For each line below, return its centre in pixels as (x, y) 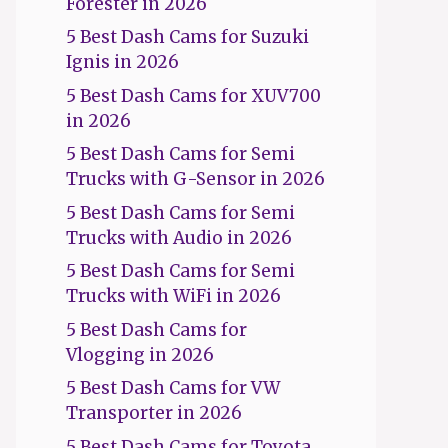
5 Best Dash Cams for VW (173, 388)
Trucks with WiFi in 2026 (173, 296)
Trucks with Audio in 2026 (179, 237)
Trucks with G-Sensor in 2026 (195, 179)
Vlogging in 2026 (140, 354)
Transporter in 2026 (154, 413)
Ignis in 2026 (122, 62)
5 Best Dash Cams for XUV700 (193, 95)
